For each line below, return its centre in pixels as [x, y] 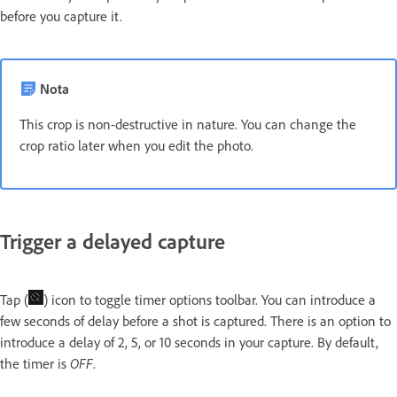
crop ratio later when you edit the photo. [136, 145]
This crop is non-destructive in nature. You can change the [188, 124]
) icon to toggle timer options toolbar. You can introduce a [210, 299]
